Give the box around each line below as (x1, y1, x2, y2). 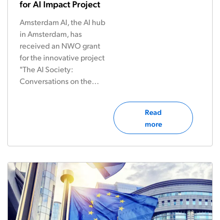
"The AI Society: (20, 64, 73, 74)
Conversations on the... (20, 76, 99, 86)
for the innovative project (20, 52, 105, 62)
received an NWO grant (20, 40, 100, 51)
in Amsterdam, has (20, 28, 82, 39)
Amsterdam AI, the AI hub (20, 17, 106, 27)
